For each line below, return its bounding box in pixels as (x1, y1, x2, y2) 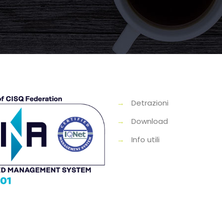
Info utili (131, 134, 160, 145)
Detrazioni (131, 97, 169, 108)
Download (131, 115, 168, 126)
